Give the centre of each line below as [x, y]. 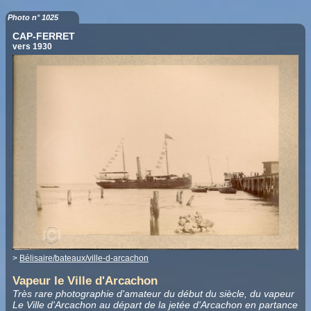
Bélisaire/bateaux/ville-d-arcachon [84, 258]
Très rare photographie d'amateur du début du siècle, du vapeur [153, 294]
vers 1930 [32, 46]
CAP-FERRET [44, 36]
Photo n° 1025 [33, 17]
